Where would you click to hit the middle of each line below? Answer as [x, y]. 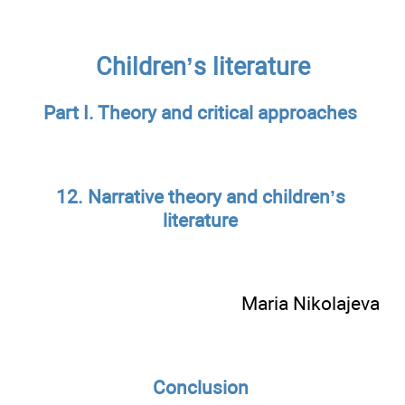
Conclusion [200, 387]
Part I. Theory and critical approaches [200, 112]
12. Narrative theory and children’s [200, 196]
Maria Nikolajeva [311, 304]
